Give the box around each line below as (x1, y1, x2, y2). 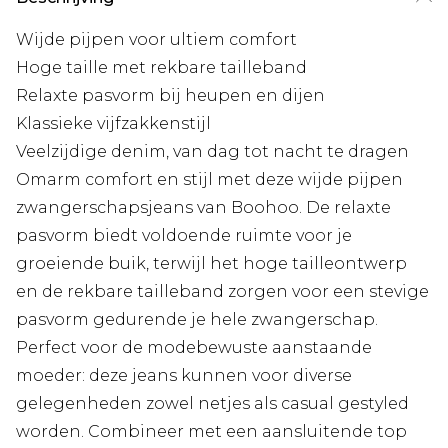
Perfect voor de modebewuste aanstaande (16, 338, 372, 358)
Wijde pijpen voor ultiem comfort (16, 30, 297, 50)
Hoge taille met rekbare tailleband (16, 58, 307, 78)
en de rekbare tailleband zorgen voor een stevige (16, 282, 429, 302)
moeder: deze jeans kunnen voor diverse (16, 366, 352, 386)
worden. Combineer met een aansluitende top (16, 422, 407, 442)
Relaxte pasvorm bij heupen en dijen (16, 86, 325, 106)
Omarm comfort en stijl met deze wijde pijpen (16, 170, 403, 190)
